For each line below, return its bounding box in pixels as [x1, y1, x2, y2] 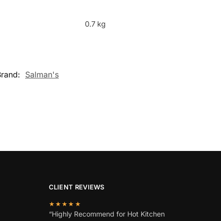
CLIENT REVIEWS [48, 183, 105, 191]
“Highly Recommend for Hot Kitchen [48, 209, 165, 218]
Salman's [25, 70, 59, 80]
